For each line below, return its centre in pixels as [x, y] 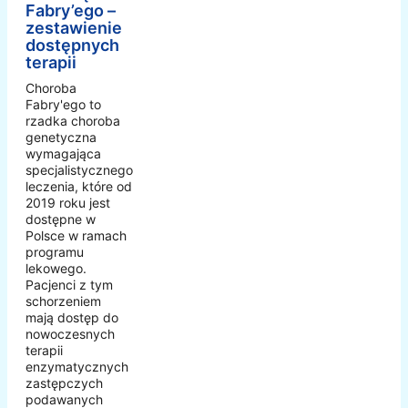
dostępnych [72, 45]
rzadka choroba [73, 120]
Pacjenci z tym [69, 284]
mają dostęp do [72, 317]
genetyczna [61, 137]
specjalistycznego [79, 169]
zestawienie [74, 27]
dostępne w [61, 219]
